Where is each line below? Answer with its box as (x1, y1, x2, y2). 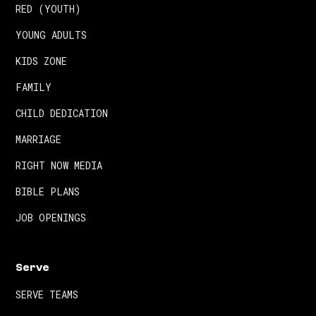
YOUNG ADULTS (16, 28, 87, 42)
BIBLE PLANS (16, 185, 80, 199)
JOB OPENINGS (16, 211, 87, 225)
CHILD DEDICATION (16, 107, 109, 121)
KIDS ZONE (16, 54, 68, 68)
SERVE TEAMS (16, 288, 79, 302)
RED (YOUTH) (16, 2, 82, 16)
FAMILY (16, 80, 52, 95)
